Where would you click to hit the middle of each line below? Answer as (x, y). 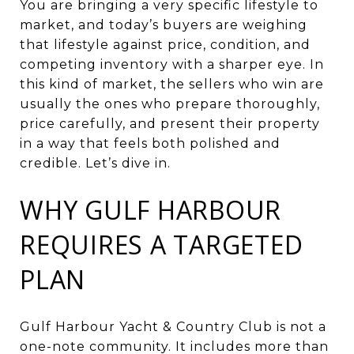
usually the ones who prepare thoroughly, (170, 104)
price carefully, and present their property (170, 124)
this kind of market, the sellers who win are (172, 84)
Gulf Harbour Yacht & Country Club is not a (173, 326)
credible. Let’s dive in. (95, 163)
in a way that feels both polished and (150, 143)
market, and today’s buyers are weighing (164, 25)
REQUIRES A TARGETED (162, 245)
